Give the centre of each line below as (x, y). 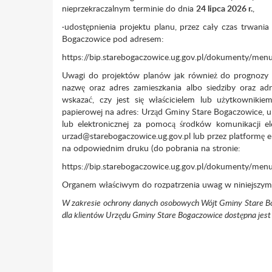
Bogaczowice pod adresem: (113, 39)
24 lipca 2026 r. (224, 8)
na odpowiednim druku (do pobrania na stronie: (151, 148)
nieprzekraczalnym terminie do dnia (129, 8)
